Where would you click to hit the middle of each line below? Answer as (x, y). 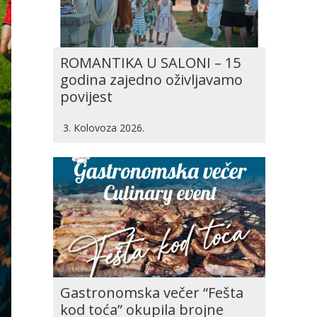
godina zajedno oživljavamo (151, 80)
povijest (86, 97)
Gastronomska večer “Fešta (152, 293)
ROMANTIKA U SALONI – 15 (150, 63)
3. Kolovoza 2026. (104, 128)
